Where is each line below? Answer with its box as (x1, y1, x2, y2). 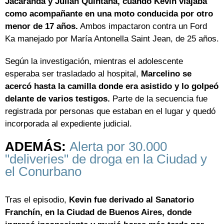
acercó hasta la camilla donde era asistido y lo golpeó (5, 81, 218, 91)
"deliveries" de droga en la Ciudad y (5, 152, 207, 166)
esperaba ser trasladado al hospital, (5, 69, 138, 79)
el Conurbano (5, 164, 81, 179)
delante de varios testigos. (5, 94, 110, 104)
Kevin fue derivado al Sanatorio (66, 195, 194, 205)
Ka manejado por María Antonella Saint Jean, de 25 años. (5, 34, 219, 44)
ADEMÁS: (5, 139, 69, 154)
